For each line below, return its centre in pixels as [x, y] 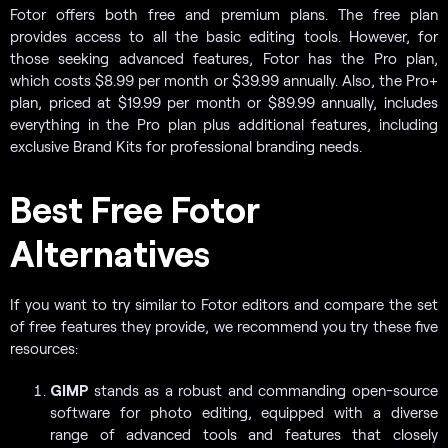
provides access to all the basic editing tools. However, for [224, 35]
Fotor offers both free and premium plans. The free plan [224, 13]
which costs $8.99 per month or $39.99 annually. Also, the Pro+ [224, 79]
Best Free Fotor [135, 208]
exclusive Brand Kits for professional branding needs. [186, 145]
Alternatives [110, 252]
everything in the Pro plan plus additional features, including [224, 123]
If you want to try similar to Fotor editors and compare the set [224, 303]
